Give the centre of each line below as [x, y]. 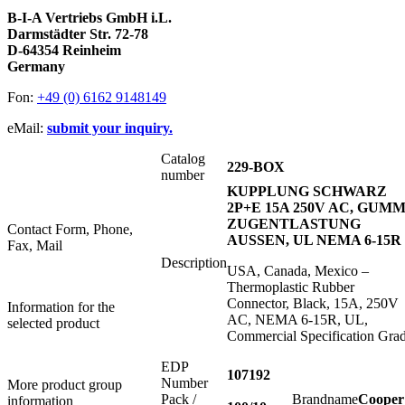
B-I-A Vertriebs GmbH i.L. [89, 18]
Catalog [183, 159]
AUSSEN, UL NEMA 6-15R [314, 240]
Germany [36, 67]
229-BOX [256, 167]
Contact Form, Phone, [70, 230]
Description [194, 263]
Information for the [61, 307]
